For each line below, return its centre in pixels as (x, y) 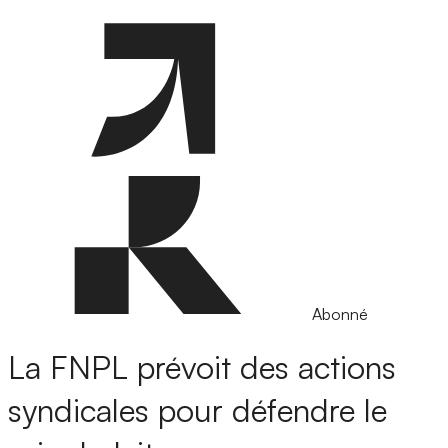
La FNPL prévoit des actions (202, 367)
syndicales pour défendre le (197, 410)
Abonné (340, 314)
